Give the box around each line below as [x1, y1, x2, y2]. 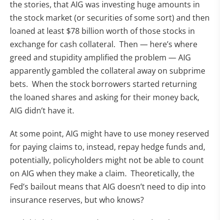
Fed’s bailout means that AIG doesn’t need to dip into [10, 181, 206, 192]
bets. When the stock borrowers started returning [10, 79, 197, 90]
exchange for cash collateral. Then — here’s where [10, 39, 197, 50]
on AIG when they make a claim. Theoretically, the [10, 168, 194, 179]
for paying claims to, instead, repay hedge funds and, [10, 141, 205, 153]
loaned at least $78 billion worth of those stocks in [10, 26, 195, 37]
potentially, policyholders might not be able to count [10, 155, 204, 166]
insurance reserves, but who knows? [10, 194, 146, 206]
